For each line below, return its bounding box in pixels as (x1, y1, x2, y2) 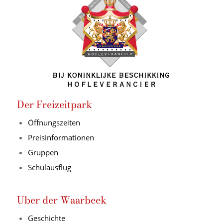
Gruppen (27, 147, 58, 158)
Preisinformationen (27, 132, 94, 143)
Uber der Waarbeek (16, 192, 107, 208)
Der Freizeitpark (16, 97, 92, 112)
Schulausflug (27, 162, 71, 173)
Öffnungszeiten (27, 117, 80, 128)
